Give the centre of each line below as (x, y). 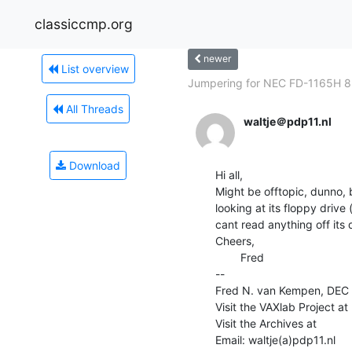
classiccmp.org (84, 24)
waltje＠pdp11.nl (288, 121)
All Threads (93, 108)
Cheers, (235, 240)
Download (93, 165)
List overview (93, 68)
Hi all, (229, 174)
